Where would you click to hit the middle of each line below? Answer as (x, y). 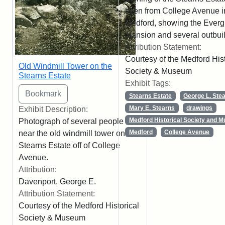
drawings (200, 108)
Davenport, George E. (57, 182)
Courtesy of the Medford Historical (79, 206)
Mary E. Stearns (152, 108)
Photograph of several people (71, 122)
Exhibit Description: (53, 109)
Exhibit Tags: (148, 83)
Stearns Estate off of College (69, 146)
